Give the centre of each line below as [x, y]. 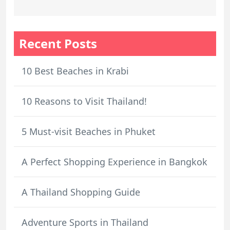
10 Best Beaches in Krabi [75, 71]
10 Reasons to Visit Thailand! [84, 101]
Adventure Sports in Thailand [85, 223]
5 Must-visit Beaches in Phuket [89, 132]
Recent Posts [58, 44]
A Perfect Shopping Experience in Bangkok [114, 162]
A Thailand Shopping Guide [81, 192]
